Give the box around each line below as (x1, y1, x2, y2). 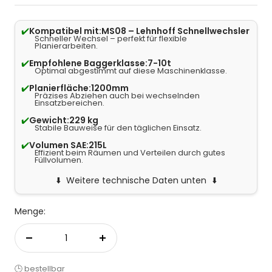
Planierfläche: (29, 81, 91, 94)
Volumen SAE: (29, 138, 89, 151)
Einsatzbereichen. (35, 97, 104, 109)
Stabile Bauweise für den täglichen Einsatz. (35, 121, 202, 134)
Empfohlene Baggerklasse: (29, 56, 148, 69)
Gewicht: (29, 114, 69, 126)
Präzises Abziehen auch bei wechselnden (35, 89, 200, 101)
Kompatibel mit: (29, 24, 101, 37)
